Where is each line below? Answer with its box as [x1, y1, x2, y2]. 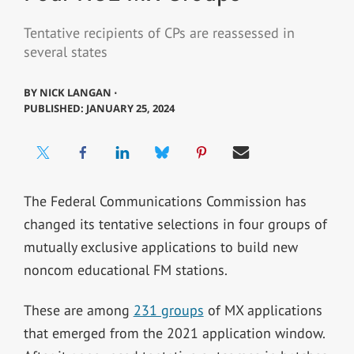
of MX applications [203, 300, 322, 319]
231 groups [133, 300, 204, 319]
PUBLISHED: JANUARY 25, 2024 [23, 100, 175, 115]
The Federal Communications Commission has [23, 191, 307, 210]
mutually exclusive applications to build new [23, 237, 298, 256]
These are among [23, 300, 134, 319]
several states [23, 43, 107, 62]
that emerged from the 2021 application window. [23, 323, 325, 342]
